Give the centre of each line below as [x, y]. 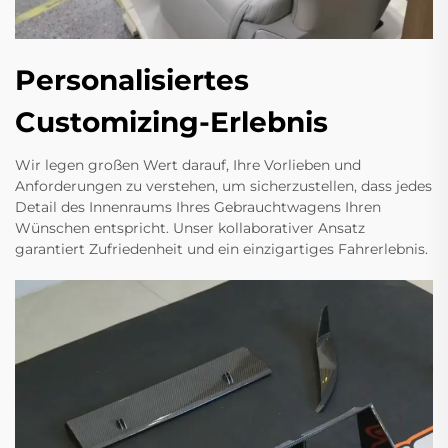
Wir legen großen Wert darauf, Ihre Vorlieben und [188, 164]
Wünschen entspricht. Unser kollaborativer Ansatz [190, 227]
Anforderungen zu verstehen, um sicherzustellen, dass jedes [223, 185]
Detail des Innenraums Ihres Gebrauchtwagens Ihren [198, 206]
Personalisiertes [132, 79]
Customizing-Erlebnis [171, 121]
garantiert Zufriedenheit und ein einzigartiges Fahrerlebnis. [221, 248]
